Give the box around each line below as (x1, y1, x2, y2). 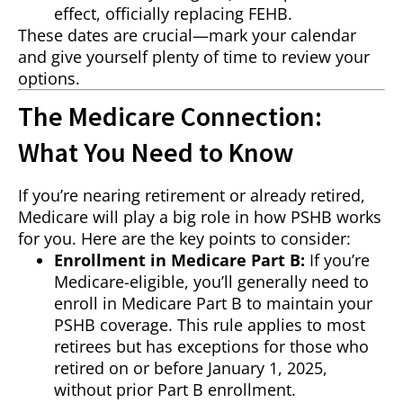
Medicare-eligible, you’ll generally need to (54, 271, 369, 293)
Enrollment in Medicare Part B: (54, 249, 305, 272)
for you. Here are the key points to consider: (18, 228, 351, 250)
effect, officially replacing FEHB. (54, 3, 292, 25)
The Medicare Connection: (18, 99, 322, 134)
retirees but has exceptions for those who (54, 336, 369, 358)
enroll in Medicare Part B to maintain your (54, 292, 372, 315)
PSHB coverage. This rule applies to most (54, 314, 365, 336)
